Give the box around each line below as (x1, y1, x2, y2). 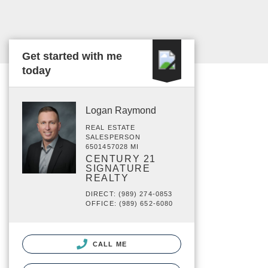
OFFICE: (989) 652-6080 (86, 200, 173, 207)
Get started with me (22, 50, 122, 62)
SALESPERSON (86, 133, 141, 141)
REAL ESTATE (86, 124, 136, 131)
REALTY (86, 173, 129, 183)
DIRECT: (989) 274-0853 (86, 190, 173, 197)
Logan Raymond (86, 105, 156, 115)
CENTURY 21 (86, 154, 156, 164)
